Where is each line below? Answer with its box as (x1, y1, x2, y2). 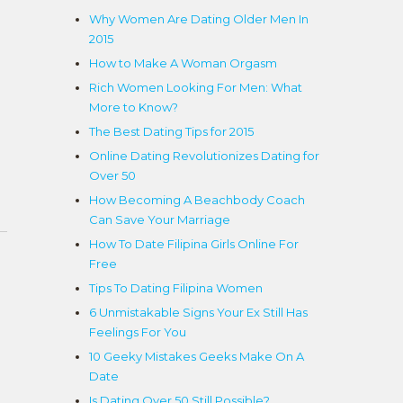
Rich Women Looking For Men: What (89, 80, 302, 94)
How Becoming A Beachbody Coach (89, 193, 305, 207)
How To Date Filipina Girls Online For (89, 237, 299, 251)
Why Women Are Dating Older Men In (89, 12, 309, 26)
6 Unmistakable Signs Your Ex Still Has (89, 305, 308, 319)
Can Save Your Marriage (89, 212, 230, 227)
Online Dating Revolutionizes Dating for (89, 148, 319, 163)
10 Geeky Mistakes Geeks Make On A (89, 349, 304, 363)
